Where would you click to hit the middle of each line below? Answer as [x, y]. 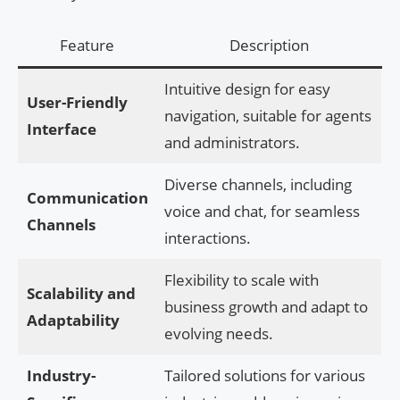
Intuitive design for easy [247, 89]
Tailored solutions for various [264, 376]
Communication [87, 198]
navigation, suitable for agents [267, 116]
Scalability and [81, 294]
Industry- [61, 376]
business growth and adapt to [266, 307]
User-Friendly [77, 103]
